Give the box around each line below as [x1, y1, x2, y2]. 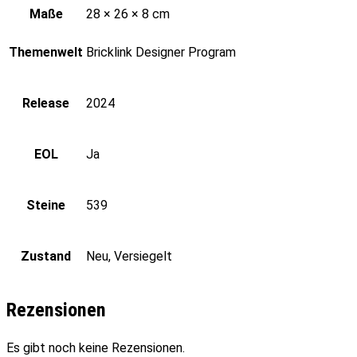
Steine [26, 198, 65, 214]
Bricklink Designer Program [86, 45, 236, 61]
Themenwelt [9, 45, 83, 61]
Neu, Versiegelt [86, 249, 172, 265]
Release [22, 96, 69, 112]
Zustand [21, 249, 71, 265]
